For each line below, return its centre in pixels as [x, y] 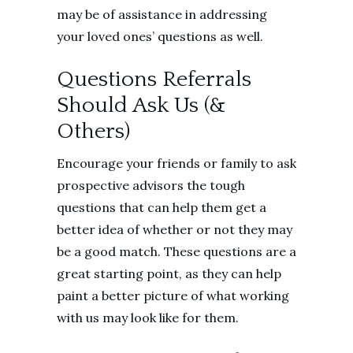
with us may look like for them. [149, 318]
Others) [93, 131]
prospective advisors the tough [151, 185]
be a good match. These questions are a [176, 251]
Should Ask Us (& [141, 105]
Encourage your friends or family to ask [176, 163]
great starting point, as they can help [169, 273]
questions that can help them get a [162, 207]
